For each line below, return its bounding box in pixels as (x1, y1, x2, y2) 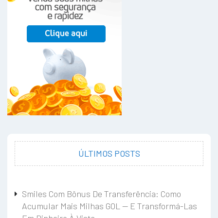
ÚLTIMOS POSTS (78, 148, 140, 159)
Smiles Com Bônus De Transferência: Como (22, 188, 181, 200)
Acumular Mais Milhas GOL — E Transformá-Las (22, 200, 197, 212)
